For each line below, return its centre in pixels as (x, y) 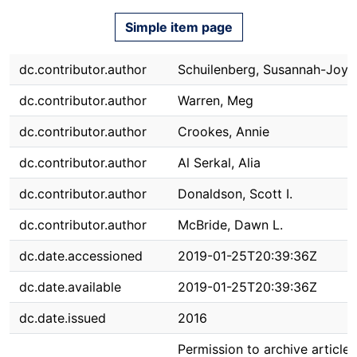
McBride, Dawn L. (230, 225)
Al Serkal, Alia (219, 163)
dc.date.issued (63, 318)
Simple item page (178, 27)
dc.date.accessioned (81, 256)
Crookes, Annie (224, 131)
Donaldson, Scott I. (235, 194)
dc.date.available (70, 287)
